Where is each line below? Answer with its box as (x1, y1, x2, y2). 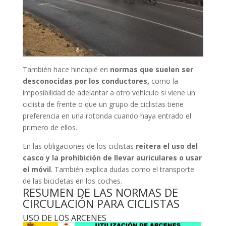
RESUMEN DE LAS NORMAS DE (22, 185, 178, 200)
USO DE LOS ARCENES (22, 212, 106, 224)
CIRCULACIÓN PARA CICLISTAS (22, 196, 180, 211)
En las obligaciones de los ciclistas (22, 141, 136, 151)
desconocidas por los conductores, (22, 76, 149, 86)
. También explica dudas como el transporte (50, 164, 194, 175)
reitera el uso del (135, 141, 198, 151)
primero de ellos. (22, 123, 77, 133)
